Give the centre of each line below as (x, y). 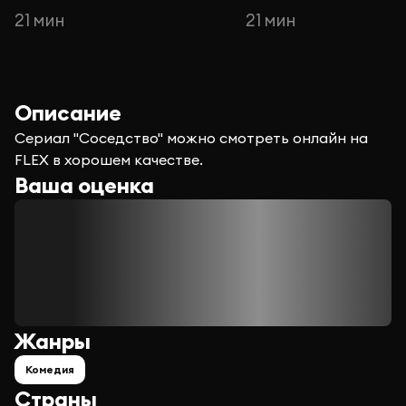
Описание (68, 113)
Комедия (50, 370)
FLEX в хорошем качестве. (109, 160)
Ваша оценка (84, 185)
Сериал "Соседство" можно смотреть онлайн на (191, 138)
